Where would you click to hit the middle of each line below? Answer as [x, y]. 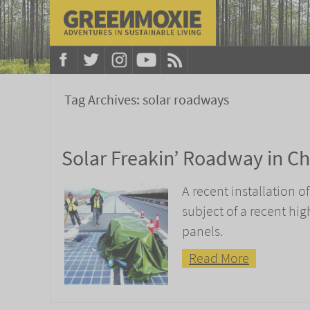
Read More [219, 258]
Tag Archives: [103, 100]
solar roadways [186, 100]
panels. [202, 231]
